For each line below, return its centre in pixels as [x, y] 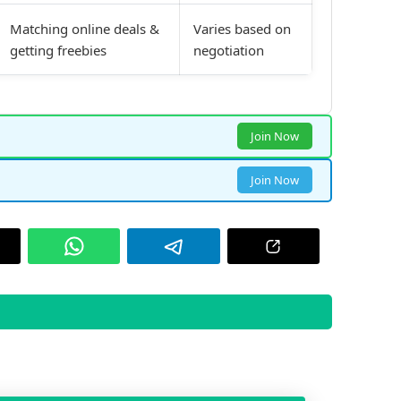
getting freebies [58, 51]
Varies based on [242, 29]
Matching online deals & [85, 29]
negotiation [229, 51]
